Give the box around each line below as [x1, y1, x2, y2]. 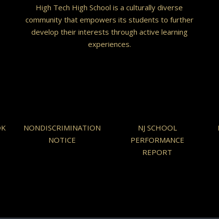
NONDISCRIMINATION [23, 123, 101, 133]
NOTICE [48, 135, 76, 145]
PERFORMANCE [130, 135, 184, 145]
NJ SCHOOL [137, 123, 177, 133]
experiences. [88, 39, 131, 49]
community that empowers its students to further [25, 15, 194, 25]
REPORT [142, 147, 172, 157]
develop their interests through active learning [31, 27, 188, 37]
